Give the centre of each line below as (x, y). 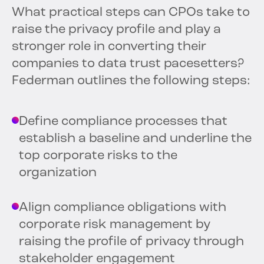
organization (58, 173)
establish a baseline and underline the (135, 139)
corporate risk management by (115, 225)
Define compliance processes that (123, 122)
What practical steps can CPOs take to (131, 13)
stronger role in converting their (109, 47)
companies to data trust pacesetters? (128, 64)
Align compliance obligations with (123, 208)
